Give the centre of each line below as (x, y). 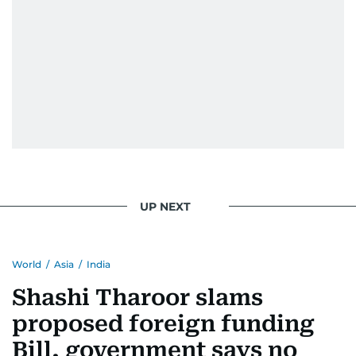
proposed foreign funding (163, 324)
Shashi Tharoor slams (137, 298)
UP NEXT (165, 206)
